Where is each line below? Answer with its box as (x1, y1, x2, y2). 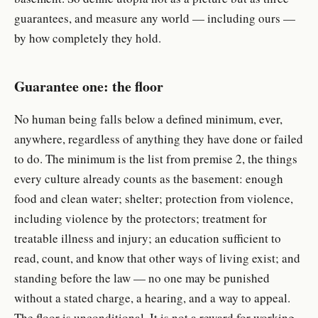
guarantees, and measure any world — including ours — (14, 9, 295, 26)
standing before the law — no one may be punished (14, 270, 270, 287)
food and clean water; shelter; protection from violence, (14, 190, 293, 207)
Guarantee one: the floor (14, 76, 163, 97)
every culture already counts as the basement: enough (14, 170, 283, 187)
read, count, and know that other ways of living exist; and (14, 250, 300, 267)
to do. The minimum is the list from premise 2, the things (14, 150, 297, 168)
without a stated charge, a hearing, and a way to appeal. (14, 290, 290, 307)
